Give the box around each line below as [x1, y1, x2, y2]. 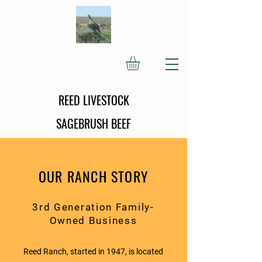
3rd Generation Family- [32, 201, 154, 213]
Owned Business [49, 214, 137, 226]
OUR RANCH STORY [39, 165, 149, 187]
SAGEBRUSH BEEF [56, 114, 131, 132]
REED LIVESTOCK [58, 91, 129, 109]
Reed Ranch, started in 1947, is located [23, 246, 163, 256]
